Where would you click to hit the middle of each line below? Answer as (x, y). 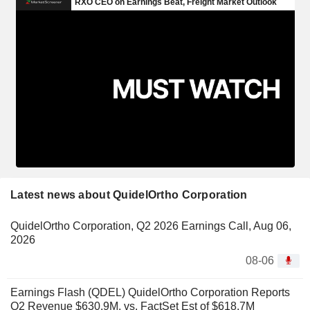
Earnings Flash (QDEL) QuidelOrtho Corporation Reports (150, 292)
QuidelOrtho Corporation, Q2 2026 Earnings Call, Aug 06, (151, 226)
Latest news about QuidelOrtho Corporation (129, 194)
